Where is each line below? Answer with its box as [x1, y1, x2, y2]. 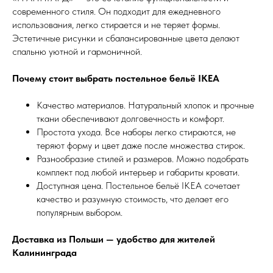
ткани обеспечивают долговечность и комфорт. [37, 112, 224, 124]
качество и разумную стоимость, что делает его [37, 193, 229, 205]
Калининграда [12, 246, 77, 258]
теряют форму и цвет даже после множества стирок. [37, 139, 245, 151]
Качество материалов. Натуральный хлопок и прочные [37, 99, 254, 111]
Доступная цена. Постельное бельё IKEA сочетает [37, 179, 240, 191]
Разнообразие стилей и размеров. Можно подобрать [37, 152, 249, 165]
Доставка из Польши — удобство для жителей [12, 233, 215, 245]
